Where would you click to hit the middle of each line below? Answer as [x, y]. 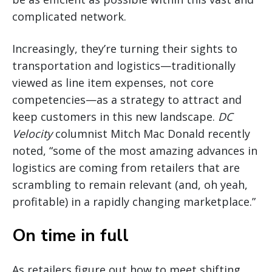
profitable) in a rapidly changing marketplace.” [134, 202]
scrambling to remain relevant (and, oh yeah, [130, 185]
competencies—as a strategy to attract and [127, 100]
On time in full [70, 236]
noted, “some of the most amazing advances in [135, 151]
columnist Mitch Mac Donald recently [151, 134]
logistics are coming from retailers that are [126, 168]
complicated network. [69, 17]
